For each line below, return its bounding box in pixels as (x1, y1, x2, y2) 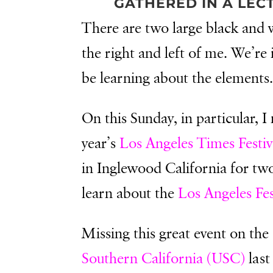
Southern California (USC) (82, 249, 246, 269)
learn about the (82, 183, 179, 204)
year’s (82, 133, 120, 154)
